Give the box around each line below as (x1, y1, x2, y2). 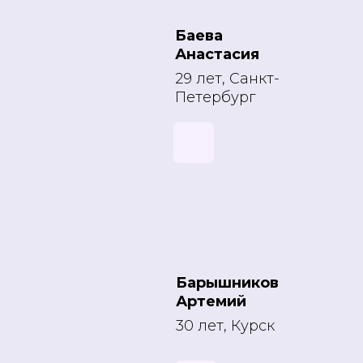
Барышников (176, 274, 279, 292)
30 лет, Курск (176, 317, 275, 335)
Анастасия (175, 45, 259, 63)
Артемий (176, 293, 246, 310)
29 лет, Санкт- (175, 70, 280, 88)
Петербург (175, 88, 255, 106)
